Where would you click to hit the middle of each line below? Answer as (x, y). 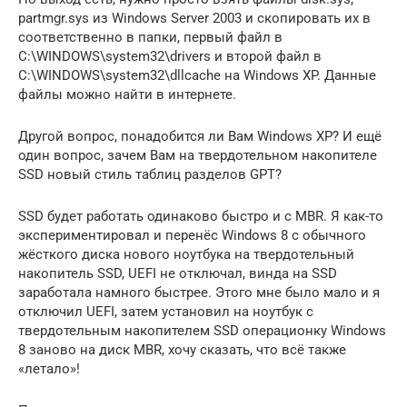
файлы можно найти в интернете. (127, 94)
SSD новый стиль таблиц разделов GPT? (150, 174)
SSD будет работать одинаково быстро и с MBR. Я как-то (201, 216)
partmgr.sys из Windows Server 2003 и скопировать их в (194, 18)
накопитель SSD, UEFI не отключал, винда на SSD (178, 273)
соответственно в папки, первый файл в (150, 37)
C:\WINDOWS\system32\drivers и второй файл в (170, 56)
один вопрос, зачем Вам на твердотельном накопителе (198, 155)
